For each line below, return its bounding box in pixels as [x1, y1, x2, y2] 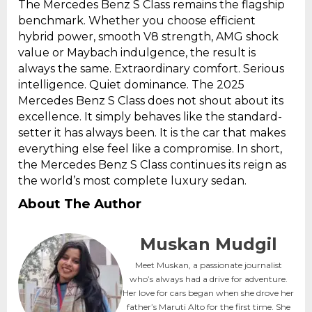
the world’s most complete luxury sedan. [18, 174, 247, 188]
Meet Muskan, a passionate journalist [134, 260, 282, 271]
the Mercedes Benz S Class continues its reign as [18, 158, 286, 172]
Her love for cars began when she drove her [123, 288, 294, 299]
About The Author [18, 196, 141, 212]
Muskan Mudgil [139, 234, 277, 255]
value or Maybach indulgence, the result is [18, 46, 256, 60]
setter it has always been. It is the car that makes [18, 126, 286, 140]
